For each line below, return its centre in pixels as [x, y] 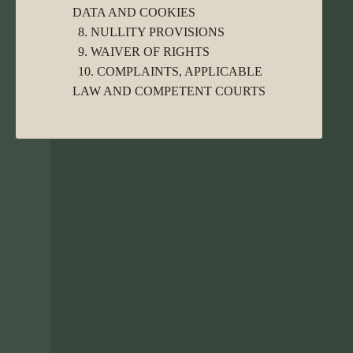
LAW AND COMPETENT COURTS [169, 91]
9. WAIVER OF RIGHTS [144, 52]
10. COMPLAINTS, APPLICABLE [170, 71]
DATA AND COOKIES [134, 12]
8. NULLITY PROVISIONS [151, 32]
